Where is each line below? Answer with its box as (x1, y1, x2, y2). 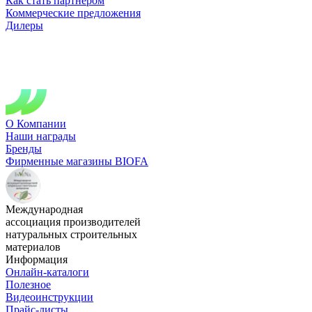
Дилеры (6, 19, 43, 32)
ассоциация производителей (6, 216, 141, 228)
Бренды (6, 143, 42, 155)
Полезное (6, 279, 51, 291)
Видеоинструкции (6, 291, 93, 304)
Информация (6, 253, 68, 266)
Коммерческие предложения (6, 7, 141, 19)
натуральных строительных (6, 228, 137, 241)
